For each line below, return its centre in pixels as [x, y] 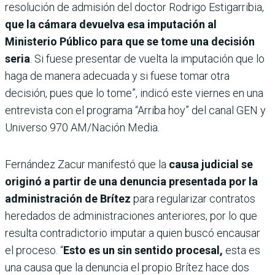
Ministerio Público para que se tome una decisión [130, 42]
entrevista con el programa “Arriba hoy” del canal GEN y [135, 110]
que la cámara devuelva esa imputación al [111, 25]
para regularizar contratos [194, 199]
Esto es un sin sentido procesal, [144, 250]
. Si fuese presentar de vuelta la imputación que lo [147, 59]
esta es [243, 250]
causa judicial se [211, 165]
